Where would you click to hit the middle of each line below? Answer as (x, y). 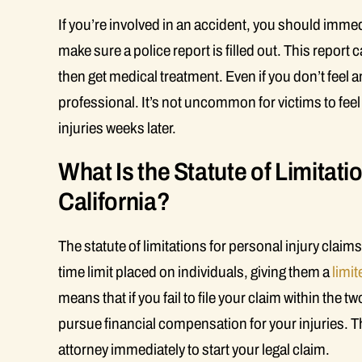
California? (114, 202)
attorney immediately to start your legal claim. (194, 349)
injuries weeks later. (117, 128)
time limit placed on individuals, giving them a (195, 272)
